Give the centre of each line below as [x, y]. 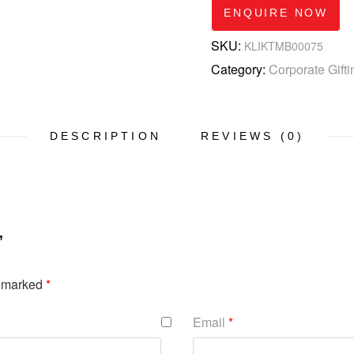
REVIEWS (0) [253, 136]
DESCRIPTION [105, 136]
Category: [240, 69]
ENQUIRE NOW [276, 13]
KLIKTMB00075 [284, 46]
